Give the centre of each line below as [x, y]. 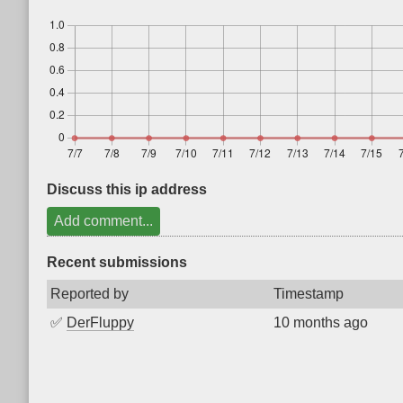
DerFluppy [100, 322]
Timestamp [309, 294]
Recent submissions [117, 262]
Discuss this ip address [127, 189]
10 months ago [321, 322]
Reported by [90, 294]
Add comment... [103, 221]
